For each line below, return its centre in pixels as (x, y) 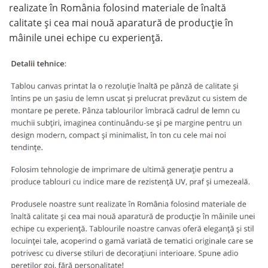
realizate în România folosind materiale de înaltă (118, 8)
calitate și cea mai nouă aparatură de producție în (121, 23)
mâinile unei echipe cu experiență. (86, 38)
